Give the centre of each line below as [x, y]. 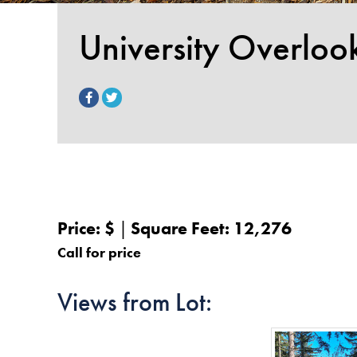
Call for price [99, 252]
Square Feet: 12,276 [211, 228]
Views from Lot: [135, 302]
